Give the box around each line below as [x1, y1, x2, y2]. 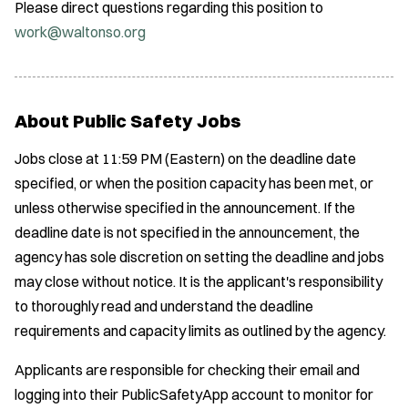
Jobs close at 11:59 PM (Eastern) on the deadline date [15, 149, 356, 168]
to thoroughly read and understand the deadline [15, 297, 313, 316]
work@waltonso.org [15, 23, 146, 42]
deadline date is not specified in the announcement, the [15, 223, 360, 242]
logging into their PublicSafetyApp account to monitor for [15, 385, 373, 404]
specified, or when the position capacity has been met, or [15, 174, 373, 193]
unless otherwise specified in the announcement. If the [15, 199, 355, 218]
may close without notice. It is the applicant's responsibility [15, 272, 382, 291]
